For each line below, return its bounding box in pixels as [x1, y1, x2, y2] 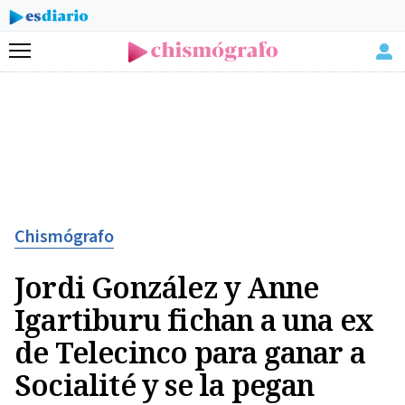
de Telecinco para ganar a [14, 333, 366, 372]
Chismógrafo [14, 224, 114, 250]
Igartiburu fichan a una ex [14, 300, 374, 339]
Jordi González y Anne [14, 268, 319, 306]
